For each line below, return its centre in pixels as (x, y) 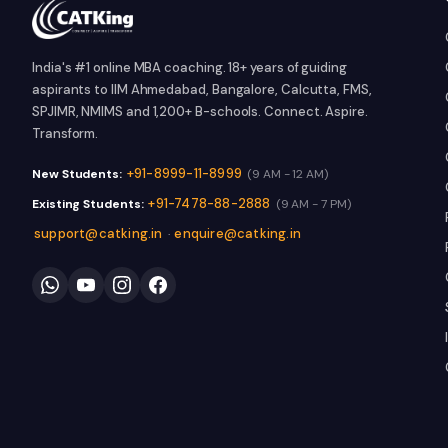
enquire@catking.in (237, 233)
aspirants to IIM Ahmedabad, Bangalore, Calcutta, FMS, (202, 89)
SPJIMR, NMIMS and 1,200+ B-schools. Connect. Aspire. (200, 111)
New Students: (77, 174)
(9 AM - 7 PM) (313, 204)
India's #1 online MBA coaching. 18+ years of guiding (189, 67)
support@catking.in (98, 233)
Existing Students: (88, 204)
